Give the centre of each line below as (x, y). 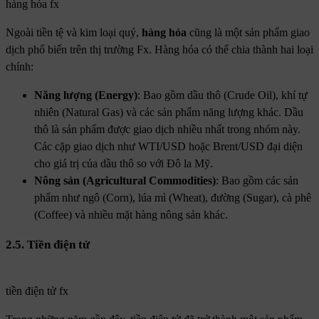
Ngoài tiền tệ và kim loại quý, (74, 33)
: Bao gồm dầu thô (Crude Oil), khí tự (223, 95)
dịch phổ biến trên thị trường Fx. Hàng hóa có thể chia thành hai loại (159, 50)
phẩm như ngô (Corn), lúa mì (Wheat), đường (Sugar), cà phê (173, 198)
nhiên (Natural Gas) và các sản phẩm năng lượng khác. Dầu (169, 113)
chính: (20, 67)
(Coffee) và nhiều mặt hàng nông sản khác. (131, 215)
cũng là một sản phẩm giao (248, 33)
